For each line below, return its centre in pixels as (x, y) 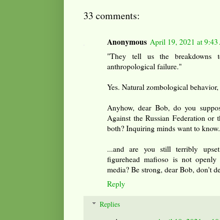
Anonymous (127, 41)
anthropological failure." (144, 66)
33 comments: (112, 15)
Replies (110, 204)
